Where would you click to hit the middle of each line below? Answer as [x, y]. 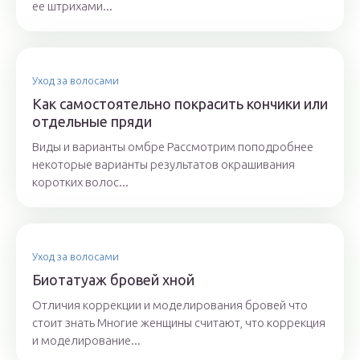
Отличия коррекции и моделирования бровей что [170, 305]
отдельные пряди [92, 122]
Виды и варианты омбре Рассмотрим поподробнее [173, 147]
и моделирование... [86, 341]
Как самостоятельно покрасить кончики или [180, 104]
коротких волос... [80, 182]
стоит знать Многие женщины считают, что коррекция [179, 323]
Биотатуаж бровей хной [113, 280]
